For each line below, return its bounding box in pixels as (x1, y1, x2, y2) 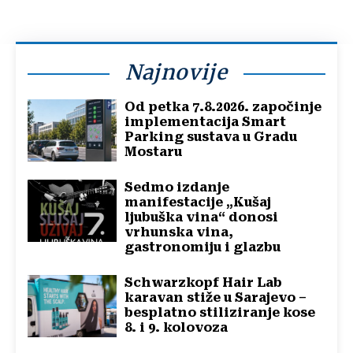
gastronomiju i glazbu (124, 239, 281, 255)
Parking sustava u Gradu (124, 128, 298, 144)
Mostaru (124, 143, 183, 159)
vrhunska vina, (124, 224, 234, 240)
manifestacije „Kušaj (124, 194, 272, 210)
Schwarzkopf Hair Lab (124, 274, 283, 290)
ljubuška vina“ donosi (124, 209, 279, 225)
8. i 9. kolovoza (124, 319, 229, 335)
